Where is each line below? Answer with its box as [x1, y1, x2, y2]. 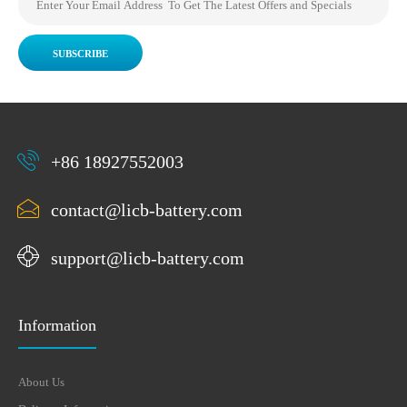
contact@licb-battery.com [51, 199, 243, 220]
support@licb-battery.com [51, 247, 244, 268]
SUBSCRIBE [53, 47, 108, 59]
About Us [18, 374, 65, 389]
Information [18, 315, 96, 334]
